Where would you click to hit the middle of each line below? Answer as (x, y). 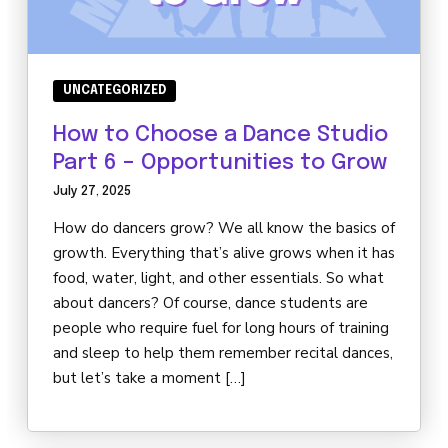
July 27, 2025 (92, 192)
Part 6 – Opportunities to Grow (220, 163)
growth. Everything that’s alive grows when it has (224, 253)
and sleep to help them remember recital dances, (223, 353)
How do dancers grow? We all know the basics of (224, 228)
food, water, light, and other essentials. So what (218, 278)
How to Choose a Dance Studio (220, 135)
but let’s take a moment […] (149, 378)
